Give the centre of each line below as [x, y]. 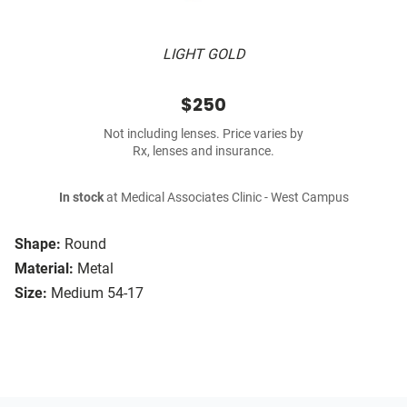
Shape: [38, 244]
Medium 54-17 [97, 293]
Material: [44, 269]
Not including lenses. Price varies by [203, 134]
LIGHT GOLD [203, 55]
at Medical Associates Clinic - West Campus [226, 198]
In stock [81, 198]
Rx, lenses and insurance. [203, 152]
